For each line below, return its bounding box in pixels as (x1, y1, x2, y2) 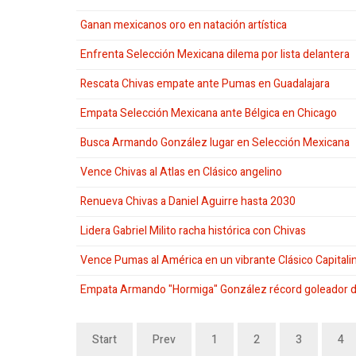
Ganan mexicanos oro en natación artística (80, 17, 287, 34)
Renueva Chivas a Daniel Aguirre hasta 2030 (80, 193, 296, 211)
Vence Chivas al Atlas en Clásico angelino (80, 164, 282, 181)
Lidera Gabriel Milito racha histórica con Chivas (80, 222, 306, 240)
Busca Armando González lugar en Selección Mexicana (80, 134, 350, 152)
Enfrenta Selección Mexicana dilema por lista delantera (80, 46, 350, 64)
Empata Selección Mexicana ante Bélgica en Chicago (80, 105, 337, 122)
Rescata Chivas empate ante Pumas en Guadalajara (80, 75, 330, 93)
